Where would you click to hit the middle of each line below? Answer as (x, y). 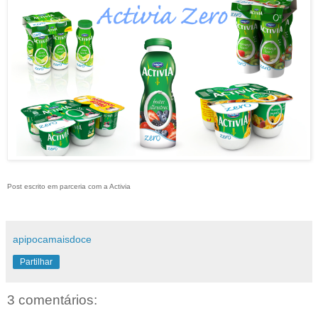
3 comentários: (52, 300)
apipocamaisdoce (52, 240)
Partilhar (36, 262)
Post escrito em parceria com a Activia (69, 187)
